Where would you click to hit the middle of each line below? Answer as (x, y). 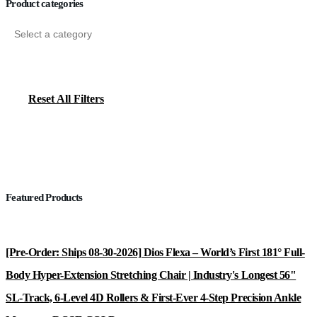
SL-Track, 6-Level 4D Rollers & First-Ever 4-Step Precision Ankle (154, 298)
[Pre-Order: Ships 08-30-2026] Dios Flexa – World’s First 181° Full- (155, 253)
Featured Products (44, 198)
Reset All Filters (66, 99)
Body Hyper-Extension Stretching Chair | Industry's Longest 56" (151, 275)
